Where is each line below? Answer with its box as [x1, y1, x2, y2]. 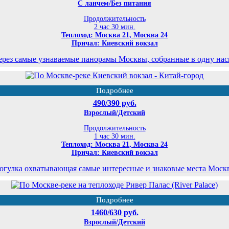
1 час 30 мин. [94, 132, 135, 141]
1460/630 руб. [90, 208, 139, 217]
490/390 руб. [93, 99, 136, 108]
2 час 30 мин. [94, 23, 135, 31]
